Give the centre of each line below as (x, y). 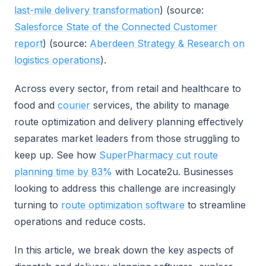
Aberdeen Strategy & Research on (167, 43)
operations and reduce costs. (80, 221)
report (28, 43)
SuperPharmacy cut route (159, 155)
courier (74, 105)
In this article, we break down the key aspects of (124, 250)
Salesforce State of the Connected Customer (116, 27)
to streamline (215, 205)
